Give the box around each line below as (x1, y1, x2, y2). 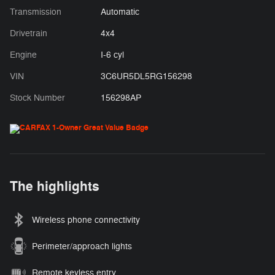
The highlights (10, 178, 99, 196)
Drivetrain (10, 28, 47, 39)
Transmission (10, 7, 61, 18)
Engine (10, 50, 37, 61)
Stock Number (10, 93, 65, 104)
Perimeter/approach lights (32, 241, 132, 252)
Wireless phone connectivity (32, 215, 140, 226)
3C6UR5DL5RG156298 (100, 71, 192, 82)
